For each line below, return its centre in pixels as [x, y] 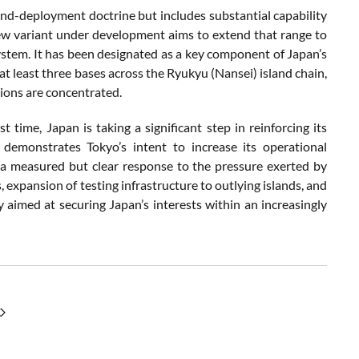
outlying [238, 185]
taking [116, 127]
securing [84, 204]
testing [100, 185]
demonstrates [45, 147]
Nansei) [237, 73]
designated [129, 54]
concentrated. [84, 92]
